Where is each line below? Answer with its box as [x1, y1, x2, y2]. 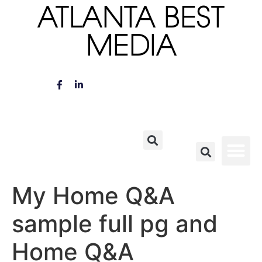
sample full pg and [12, 209, 218, 238]
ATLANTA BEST [37, 6, 225, 35]
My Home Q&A [12, 181, 175, 210]
